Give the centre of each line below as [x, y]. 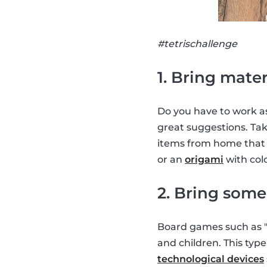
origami [204, 160]
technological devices [211, 259]
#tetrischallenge [197, 44]
